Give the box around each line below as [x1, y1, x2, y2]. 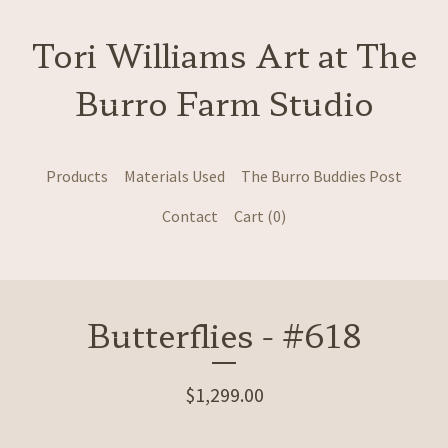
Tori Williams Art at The [31, 31, 417, 77]
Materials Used [124, 166, 225, 186]
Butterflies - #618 [86, 311, 362, 357]
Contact [162, 206, 218, 226]
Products [46, 166, 108, 186]
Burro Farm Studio [74, 79, 374, 125]
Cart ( [234, 206, 273, 226]
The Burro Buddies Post [241, 166, 402, 186]
